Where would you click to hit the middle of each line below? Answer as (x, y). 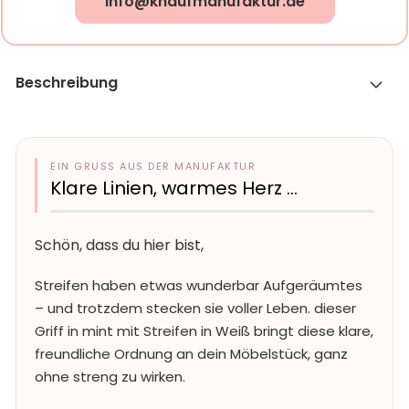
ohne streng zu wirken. (110, 377)
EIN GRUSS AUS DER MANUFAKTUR (149, 166)
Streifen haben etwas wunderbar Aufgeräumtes (199, 285)
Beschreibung (67, 83)
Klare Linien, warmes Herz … (174, 188)
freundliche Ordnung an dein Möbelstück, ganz (191, 354)
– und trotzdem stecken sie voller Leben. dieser (195, 308)
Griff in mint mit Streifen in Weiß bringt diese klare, (204, 331)
